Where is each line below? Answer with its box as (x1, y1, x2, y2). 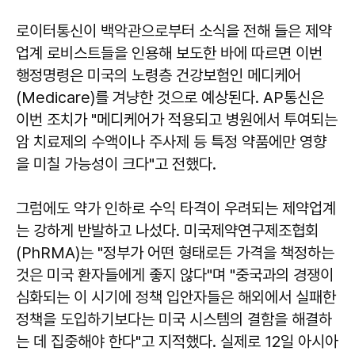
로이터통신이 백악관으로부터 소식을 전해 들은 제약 (16, 21, 332, 40)
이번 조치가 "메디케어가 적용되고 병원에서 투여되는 (16, 109, 338, 129)
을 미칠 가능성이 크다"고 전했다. (16, 154, 216, 174)
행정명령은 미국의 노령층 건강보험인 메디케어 (16, 65, 301, 85)
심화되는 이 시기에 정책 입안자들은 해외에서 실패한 (16, 287, 336, 307)
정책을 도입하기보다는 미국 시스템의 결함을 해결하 (16, 309, 332, 329)
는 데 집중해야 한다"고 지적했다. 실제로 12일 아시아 (16, 331, 338, 351)
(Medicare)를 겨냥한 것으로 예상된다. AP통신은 (16, 87, 324, 107)
